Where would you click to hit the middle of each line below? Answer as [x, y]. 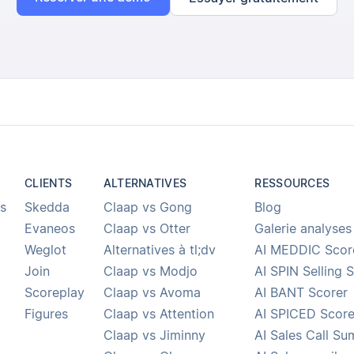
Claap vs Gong [147, 208]
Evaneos [50, 229]
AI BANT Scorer [301, 293]
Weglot [46, 250]
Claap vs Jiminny [154, 336]
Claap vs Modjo [150, 272]
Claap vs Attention [158, 314]
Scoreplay [55, 293]
